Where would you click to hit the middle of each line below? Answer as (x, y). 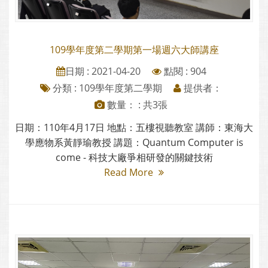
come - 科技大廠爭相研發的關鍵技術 (134, 158)
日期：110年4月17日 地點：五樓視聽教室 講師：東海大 (134, 128)
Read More (130, 173)
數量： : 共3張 (136, 105)
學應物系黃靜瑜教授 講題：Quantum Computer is (134, 143)
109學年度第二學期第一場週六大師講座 (134, 50)
